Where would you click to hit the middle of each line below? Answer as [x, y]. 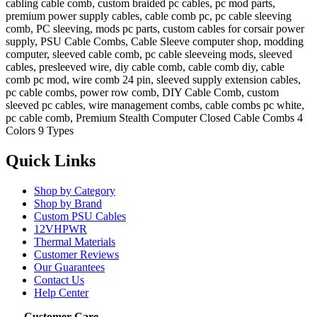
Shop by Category [75, 191]
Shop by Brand [68, 204]
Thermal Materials [75, 242]
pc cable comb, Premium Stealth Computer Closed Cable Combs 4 [154, 118]
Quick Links [51, 161]
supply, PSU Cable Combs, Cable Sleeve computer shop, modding [155, 42]
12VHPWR [60, 229]
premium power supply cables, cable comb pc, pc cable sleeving [149, 16]
